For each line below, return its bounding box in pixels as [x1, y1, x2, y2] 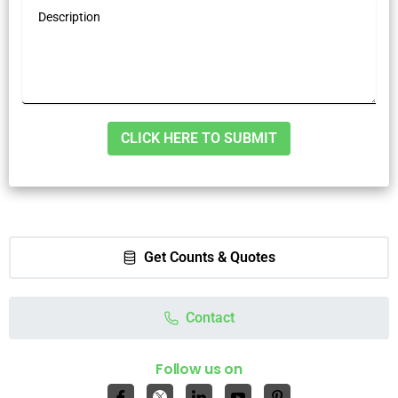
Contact [185, 309, 235, 327]
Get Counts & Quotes [144, 249, 275, 267]
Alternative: [9, 190, 79, 208]
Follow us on [155, 359, 243, 380]
